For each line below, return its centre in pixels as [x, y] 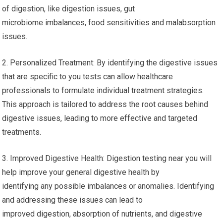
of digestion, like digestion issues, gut [69, 9]
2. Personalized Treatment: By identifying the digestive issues [110, 63]
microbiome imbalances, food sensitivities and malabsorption [109, 23]
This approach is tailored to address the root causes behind [105, 105]
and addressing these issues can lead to [73, 200]
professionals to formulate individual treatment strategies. [103, 91]
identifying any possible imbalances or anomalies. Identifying [108, 186]
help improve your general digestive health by [81, 172]
